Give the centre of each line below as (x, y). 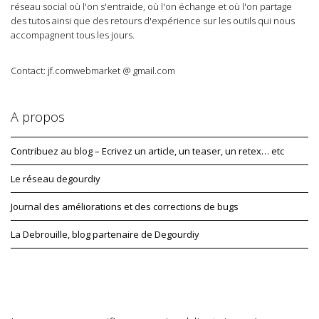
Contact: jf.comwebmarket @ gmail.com (93, 71)
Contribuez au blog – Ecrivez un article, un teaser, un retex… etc (147, 151)
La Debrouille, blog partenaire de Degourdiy (105, 235)
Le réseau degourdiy (56, 179)
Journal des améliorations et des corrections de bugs (125, 207)
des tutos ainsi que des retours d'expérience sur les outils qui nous (153, 21)
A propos (38, 117)
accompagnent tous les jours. (73, 35)
